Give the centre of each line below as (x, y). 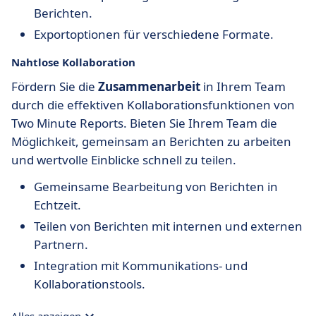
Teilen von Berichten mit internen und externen (168, 226)
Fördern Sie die (55, 86)
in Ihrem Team (243, 86)
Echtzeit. (57, 205)
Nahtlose (37, 62)
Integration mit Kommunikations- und (141, 266)
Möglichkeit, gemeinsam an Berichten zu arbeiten (151, 141)
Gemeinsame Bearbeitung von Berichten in (156, 187)
